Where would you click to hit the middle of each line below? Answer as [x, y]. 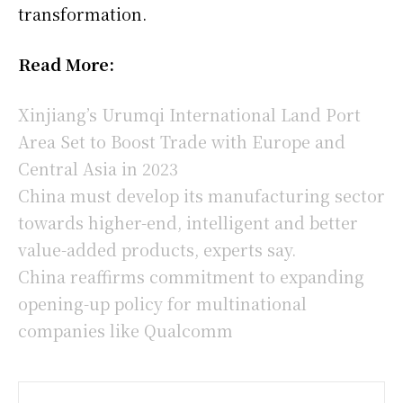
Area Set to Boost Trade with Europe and [182, 141]
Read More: [66, 63]
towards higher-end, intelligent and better [188, 222]
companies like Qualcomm [125, 330]
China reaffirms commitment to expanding [191, 276]
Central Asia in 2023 [98, 168]
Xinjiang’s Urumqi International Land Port [189, 114]
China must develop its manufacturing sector [201, 195]
